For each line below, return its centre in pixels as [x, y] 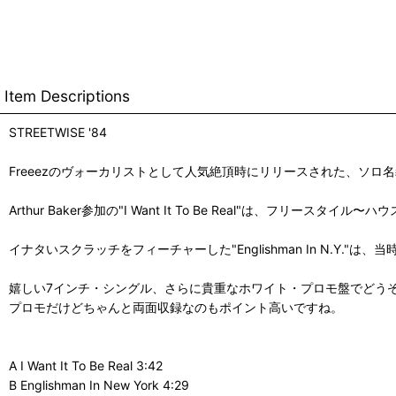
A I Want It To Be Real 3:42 [86, 366]
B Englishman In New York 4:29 [99, 385]
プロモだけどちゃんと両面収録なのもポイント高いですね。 [176, 307]
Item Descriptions [67, 96]
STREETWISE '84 [58, 132]
